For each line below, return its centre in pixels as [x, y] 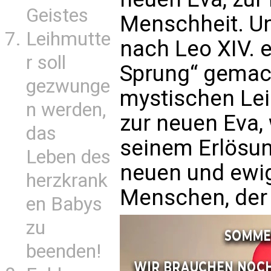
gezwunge [68, 86]
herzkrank [67, 181]
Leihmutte [68, 39]
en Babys [64, 204]
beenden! [64, 251]
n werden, [66, 110]
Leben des [68, 157]
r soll [46, 63]
